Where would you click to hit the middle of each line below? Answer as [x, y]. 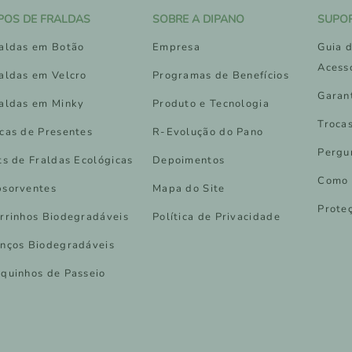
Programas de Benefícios [220, 76]
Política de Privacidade [216, 217]
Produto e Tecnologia [211, 104]
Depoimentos [189, 161]
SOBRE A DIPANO [198, 20]
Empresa [176, 48]
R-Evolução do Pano [208, 132]
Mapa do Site [189, 189]
